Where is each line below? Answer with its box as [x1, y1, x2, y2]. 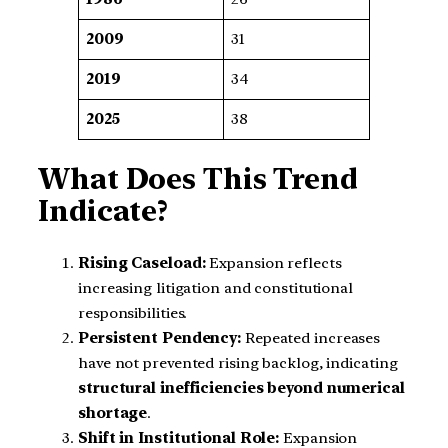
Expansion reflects [205, 253, 342, 272]
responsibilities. [78, 303, 188, 322]
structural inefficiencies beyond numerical [78, 378, 405, 397]
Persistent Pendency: [78, 328, 241, 347]
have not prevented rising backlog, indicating [78, 353, 398, 372]
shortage [78, 403, 148, 422]
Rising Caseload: [78, 253, 206, 272]
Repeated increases [241, 328, 381, 347]
